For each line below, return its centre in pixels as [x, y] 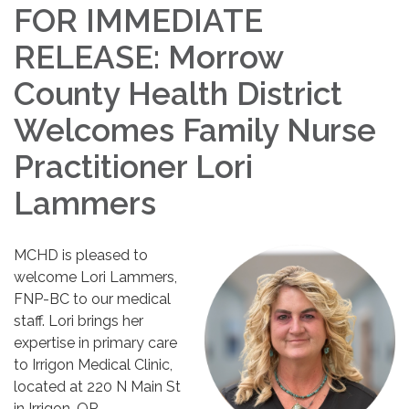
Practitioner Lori [133, 167]
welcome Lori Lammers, [95, 278]
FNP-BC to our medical [92, 299]
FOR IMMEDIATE [138, 21]
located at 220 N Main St [97, 387]
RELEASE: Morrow [148, 58]
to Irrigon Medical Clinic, [93, 365]
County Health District [178, 94]
